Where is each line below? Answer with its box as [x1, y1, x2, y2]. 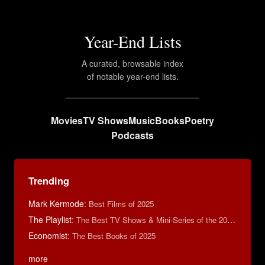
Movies [51, 114, 83, 127]
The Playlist [28, 214, 72, 225]
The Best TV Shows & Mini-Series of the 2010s [76, 214, 227, 225]
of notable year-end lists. [86, 70, 179, 82]
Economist [28, 230, 67, 241]
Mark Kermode [28, 198, 84, 209]
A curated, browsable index [82, 57, 183, 69]
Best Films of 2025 [89, 198, 154, 209]
